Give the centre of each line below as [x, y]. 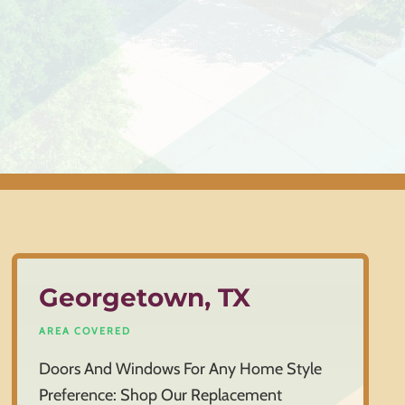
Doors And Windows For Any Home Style [181, 369]
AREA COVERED [85, 331]
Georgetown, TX [145, 298]
